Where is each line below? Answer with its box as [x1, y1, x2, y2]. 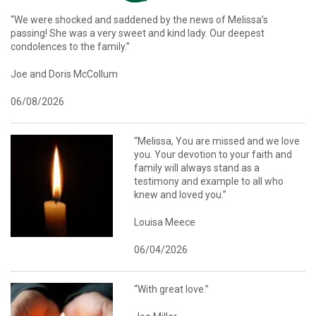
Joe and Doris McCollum [11, 68, 118, 80]
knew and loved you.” [134, 188, 226, 200]
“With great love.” [134, 283, 209, 295]
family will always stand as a [134, 162, 260, 174]
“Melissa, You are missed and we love [134, 135, 300, 147]
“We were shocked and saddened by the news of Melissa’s [11, 13, 268, 25]
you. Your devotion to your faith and [134, 148, 292, 160]
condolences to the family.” [11, 40, 130, 52]
